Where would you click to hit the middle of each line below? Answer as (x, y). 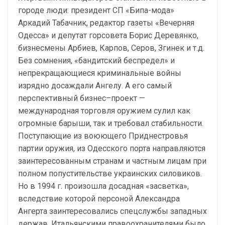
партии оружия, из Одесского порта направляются (112, 148)
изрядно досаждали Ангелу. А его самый (95, 86)
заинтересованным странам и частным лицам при (112, 161)
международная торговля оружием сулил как (104, 111)
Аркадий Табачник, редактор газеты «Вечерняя (106, 23)
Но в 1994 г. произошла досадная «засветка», (103, 186)
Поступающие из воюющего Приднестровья (103, 136)
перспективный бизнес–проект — (82, 98)
